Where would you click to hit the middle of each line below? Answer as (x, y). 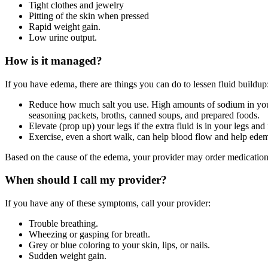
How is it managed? (54, 60)
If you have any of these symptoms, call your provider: (108, 203)
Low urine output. (63, 38)
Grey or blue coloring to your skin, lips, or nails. (119, 245)
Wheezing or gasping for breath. (89, 234)
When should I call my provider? (86, 180)
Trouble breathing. (63, 224)
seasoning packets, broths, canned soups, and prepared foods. (144, 115)
